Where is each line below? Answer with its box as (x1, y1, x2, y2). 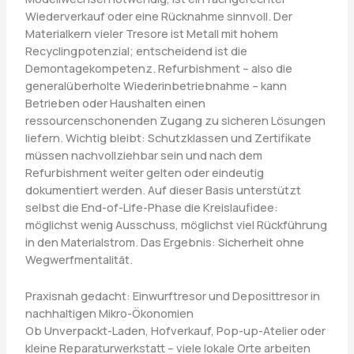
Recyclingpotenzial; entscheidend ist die (24, 43, 247, 59)
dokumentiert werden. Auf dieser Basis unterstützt (24, 182, 301, 198)
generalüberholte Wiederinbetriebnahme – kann (24, 77, 287, 94)
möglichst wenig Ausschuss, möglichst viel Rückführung (24, 217, 327, 233)
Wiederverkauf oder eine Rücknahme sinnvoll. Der (24, 8, 292, 24)
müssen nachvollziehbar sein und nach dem (24, 147, 262, 164)
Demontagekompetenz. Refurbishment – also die (24, 60, 292, 77)
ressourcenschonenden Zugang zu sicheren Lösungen (24, 112, 326, 129)
